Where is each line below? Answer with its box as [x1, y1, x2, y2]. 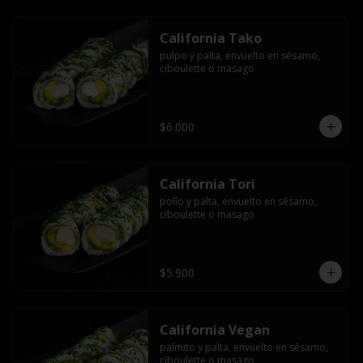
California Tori [159, 175, 255, 193]
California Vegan [159, 321, 270, 339]
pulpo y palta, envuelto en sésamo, [159, 49, 320, 62]
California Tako [159, 29, 262, 47]
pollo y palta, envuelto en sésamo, [159, 194, 317, 208]
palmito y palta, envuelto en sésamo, [159, 340, 328, 354]
